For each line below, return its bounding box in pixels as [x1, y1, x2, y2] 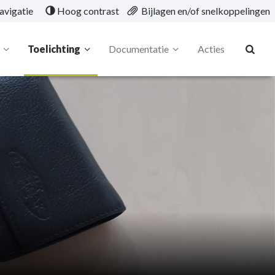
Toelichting [27, 43, 80, 55]
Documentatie [109, 43, 169, 55]
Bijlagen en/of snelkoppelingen [141, 5, 270, 17]
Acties [197, 43, 225, 55]
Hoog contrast [57, 5, 119, 17]
